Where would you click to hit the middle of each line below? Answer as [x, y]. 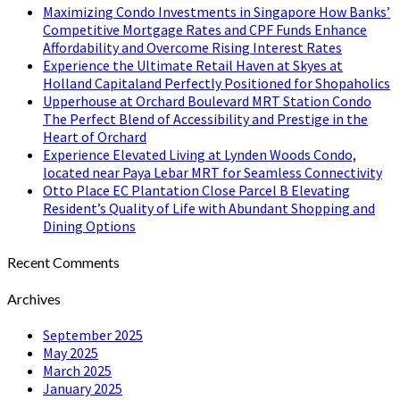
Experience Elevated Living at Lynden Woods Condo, [200, 154]
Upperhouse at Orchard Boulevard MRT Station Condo [207, 101]
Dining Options [89, 226]
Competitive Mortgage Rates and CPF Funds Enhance [205, 29]
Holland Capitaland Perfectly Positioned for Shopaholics [217, 83]
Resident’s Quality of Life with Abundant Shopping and [209, 208]
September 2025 [93, 334]
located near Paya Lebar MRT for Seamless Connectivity [212, 172]
